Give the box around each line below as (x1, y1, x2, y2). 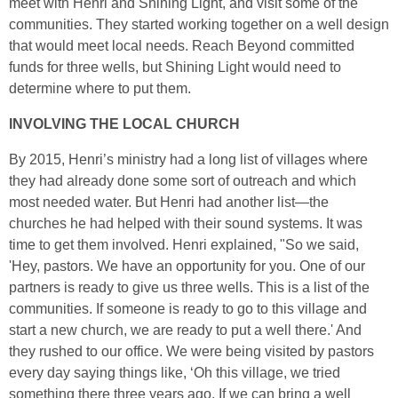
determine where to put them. (9, 81, 191, 97)
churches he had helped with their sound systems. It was (9, 216, 362, 232)
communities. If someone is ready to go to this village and (9, 301, 367, 317)
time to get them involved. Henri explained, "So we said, (9, 237, 359, 253)
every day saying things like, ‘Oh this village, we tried (9, 365, 340, 381)
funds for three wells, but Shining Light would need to (9, 60, 341, 76)
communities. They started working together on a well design (9, 17, 389, 33)
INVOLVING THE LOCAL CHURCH (9, 116, 240, 132)
